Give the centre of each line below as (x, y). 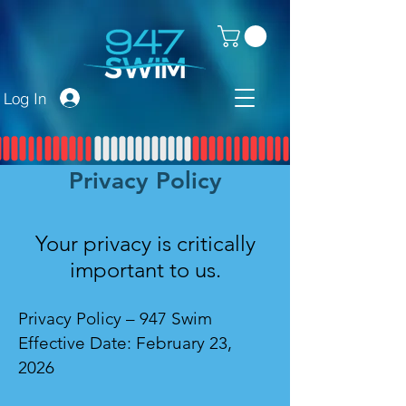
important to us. (145, 270)
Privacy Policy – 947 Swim (115, 319)
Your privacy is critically (145, 244)
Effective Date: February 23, (125, 343)
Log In (24, 98)
